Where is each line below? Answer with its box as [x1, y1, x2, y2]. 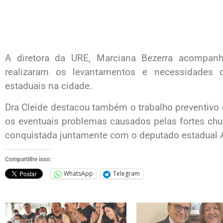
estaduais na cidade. [5, 80, 92, 92]
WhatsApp [64, 169, 93, 178]
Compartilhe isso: [5, 155, 51, 163]
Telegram [113, 169, 140, 178]
